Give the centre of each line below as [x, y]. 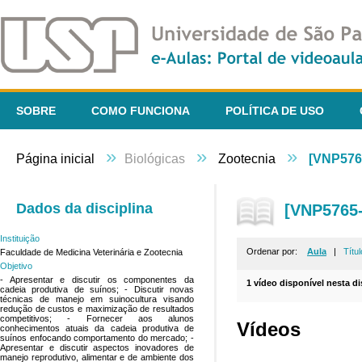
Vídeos [269, 329]
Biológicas [156, 159]
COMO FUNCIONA [141, 111]
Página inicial [55, 159]
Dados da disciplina [84, 209]
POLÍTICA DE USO [275, 111]
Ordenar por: [277, 251]
